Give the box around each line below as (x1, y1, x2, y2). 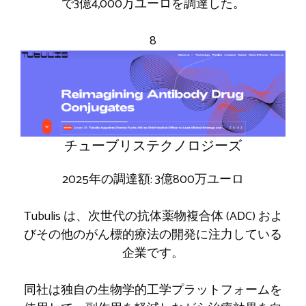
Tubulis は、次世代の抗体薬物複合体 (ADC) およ (23, 206, 283, 227)
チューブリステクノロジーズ (64, 135, 242, 158)
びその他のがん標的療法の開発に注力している (24, 225, 282, 246)
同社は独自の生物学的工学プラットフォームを (24, 280, 282, 301)
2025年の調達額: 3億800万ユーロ (62, 169, 244, 191)
